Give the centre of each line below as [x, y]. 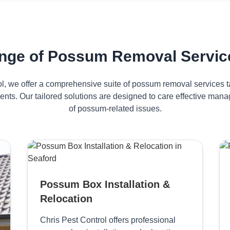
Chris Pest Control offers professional [108, 220]
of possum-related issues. [115, 109]
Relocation [66, 199]
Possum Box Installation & [105, 184]
